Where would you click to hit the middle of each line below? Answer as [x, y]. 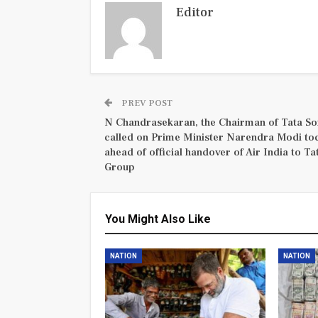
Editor [195, 12]
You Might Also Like [158, 219]
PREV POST [146, 103]
